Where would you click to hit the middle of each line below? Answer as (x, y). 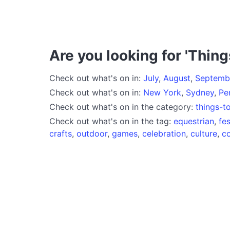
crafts (61, 133)
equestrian (194, 121)
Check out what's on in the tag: (111, 121)
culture (204, 133)
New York (162, 92)
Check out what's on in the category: (122, 107)
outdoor (92, 133)
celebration (164, 133)
